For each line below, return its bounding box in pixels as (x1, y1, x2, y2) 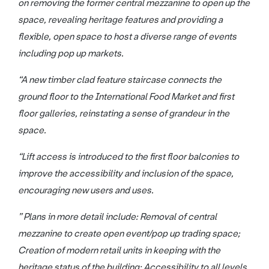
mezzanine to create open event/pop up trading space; (18, 227, 240, 240)
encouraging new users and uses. (18, 184, 154, 196)
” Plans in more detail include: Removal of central (18, 210, 217, 223)
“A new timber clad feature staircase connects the (18, 73, 222, 86)
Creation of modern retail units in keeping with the (18, 244, 220, 256)
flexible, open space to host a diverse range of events (18, 30, 237, 43)
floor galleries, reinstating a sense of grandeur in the (18, 107, 229, 119)
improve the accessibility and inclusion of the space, (18, 167, 234, 180)
